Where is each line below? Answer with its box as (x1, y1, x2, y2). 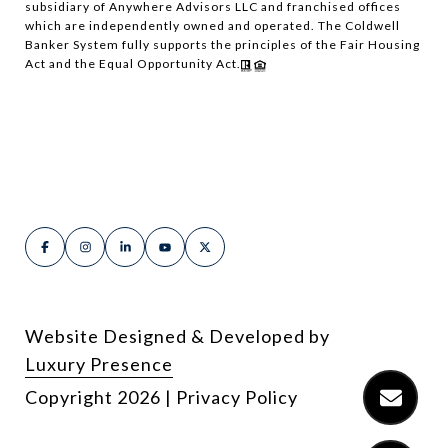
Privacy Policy (176, 386, 298, 409)
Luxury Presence (25, 353, 173, 376)
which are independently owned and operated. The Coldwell (25, 18, 400, 34)
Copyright (25, 386, 117, 409)
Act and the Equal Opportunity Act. (25, 56, 241, 72)
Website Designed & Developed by (25, 325, 330, 348)
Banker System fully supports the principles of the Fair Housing (25, 37, 420, 53)
